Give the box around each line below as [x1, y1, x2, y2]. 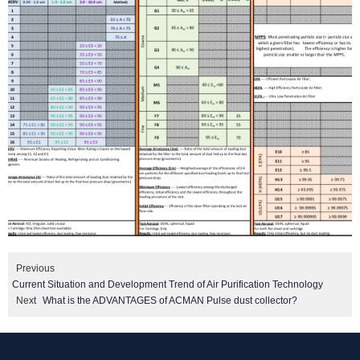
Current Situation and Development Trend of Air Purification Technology [12, 279, 323, 291]
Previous [16, 263, 55, 275]
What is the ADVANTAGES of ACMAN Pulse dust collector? [43, 295, 297, 307]
